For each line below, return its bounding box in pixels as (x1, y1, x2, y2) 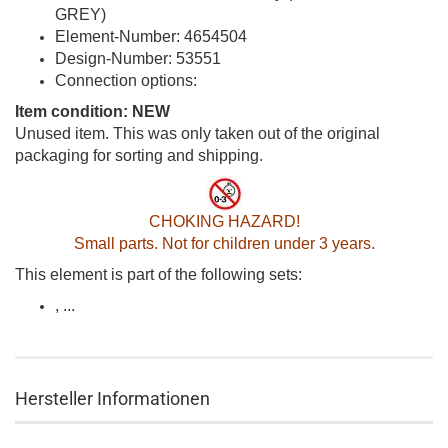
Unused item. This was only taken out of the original (15, 125, 380, 142)
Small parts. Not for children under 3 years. (73, 235, 375, 252)
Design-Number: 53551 (55, 50, 221, 67)
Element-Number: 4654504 (55, 28, 247, 45)
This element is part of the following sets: (15, 266, 302, 283)
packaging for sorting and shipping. (15, 147, 263, 164)
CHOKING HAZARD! (148, 213, 300, 230)
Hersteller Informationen (15, 388, 210, 409)
